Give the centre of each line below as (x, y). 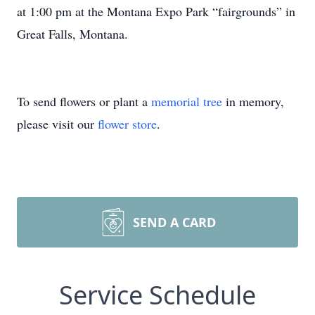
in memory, (253, 101)
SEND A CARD (174, 222)
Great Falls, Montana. (72, 34)
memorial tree (187, 101)
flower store (127, 124)
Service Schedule (157, 295)
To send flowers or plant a (84, 101)
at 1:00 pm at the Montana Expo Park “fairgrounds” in (156, 11)
